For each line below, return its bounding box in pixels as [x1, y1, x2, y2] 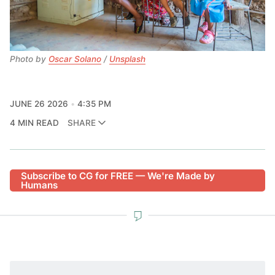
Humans [21, 179, 58, 192]
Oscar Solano [48, 54, 101, 64]
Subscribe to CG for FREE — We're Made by [21, 170, 215, 182]
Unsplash [109, 54, 145, 64]
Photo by [10, 54, 48, 64]
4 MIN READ [10, 117, 59, 128]
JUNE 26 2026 [10, 98, 68, 109]
